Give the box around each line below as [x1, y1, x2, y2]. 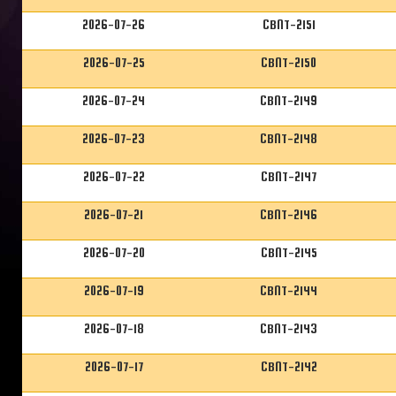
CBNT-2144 [260, 284, 317, 298]
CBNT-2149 [260, 94, 317, 108]
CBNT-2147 [261, 170, 316, 184]
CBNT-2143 [260, 322, 317, 336]
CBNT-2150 [261, 56, 316, 70]
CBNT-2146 [260, 208, 317, 222]
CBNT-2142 [260, 360, 317, 374]
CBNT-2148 [260, 132, 317, 146]
